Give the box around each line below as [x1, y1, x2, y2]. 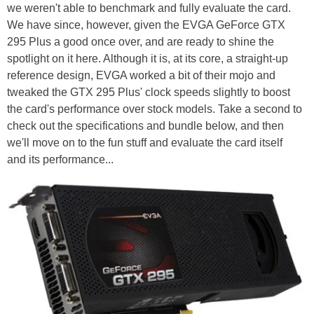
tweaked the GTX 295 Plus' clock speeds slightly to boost [7, 86, 290, 99]
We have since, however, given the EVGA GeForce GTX [7, 19, 285, 32]
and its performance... [7, 153, 114, 166]
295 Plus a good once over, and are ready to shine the [7, 36, 274, 48]
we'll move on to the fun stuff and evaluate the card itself [7, 137, 282, 149]
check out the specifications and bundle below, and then [7, 120, 284, 132]
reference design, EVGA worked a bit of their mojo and [7, 69, 275, 82]
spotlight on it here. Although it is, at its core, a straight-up [7, 53, 288, 65]
